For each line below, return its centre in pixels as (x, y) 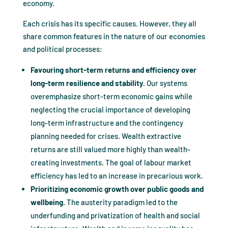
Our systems (167, 83)
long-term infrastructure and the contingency (107, 123)
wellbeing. (48, 202)
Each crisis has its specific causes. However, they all (109, 24)
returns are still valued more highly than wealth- (110, 149)
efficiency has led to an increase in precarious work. (117, 176)
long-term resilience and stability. (88, 83)
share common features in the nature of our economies (114, 36)
